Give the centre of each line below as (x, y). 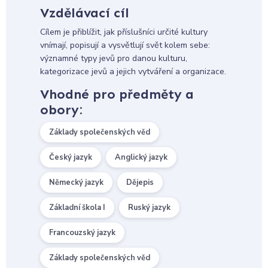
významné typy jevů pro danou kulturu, (113, 58)
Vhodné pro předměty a (117, 94)
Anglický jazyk (141, 157)
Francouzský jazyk (82, 232)
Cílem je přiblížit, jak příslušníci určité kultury (124, 32)
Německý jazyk (76, 182)
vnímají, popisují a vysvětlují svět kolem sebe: (125, 45)
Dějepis (140, 182)
